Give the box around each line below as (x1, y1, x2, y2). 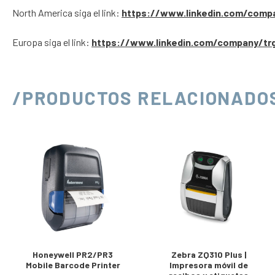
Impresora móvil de (169, 259, 248, 270)
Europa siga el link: (12, 36, 91, 48)
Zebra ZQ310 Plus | (171, 249, 246, 260)
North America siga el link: (12, 6, 122, 18)
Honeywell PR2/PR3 (33, 249, 114, 260)
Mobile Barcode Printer (25, 259, 120, 270)
